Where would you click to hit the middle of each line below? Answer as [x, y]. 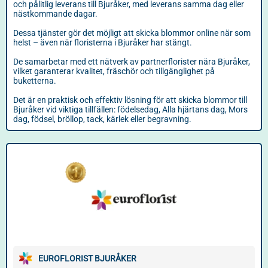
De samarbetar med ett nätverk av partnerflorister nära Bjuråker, [132, 62]
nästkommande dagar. [55, 14]
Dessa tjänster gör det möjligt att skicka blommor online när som [132, 33]
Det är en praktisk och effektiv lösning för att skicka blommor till [130, 100]
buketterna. [35, 81]
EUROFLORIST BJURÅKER [87, 258]
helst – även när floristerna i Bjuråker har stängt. [103, 42]
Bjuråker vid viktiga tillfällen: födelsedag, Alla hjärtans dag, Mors [130, 109]
